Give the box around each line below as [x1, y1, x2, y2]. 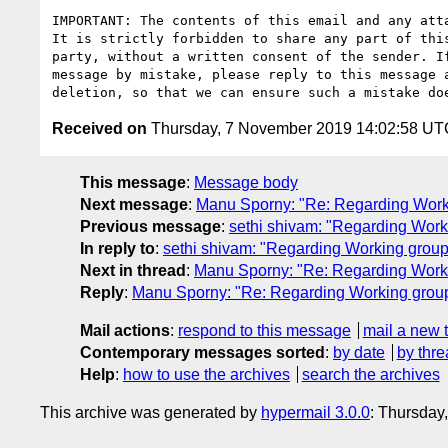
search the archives [301, 365, 440, 383]
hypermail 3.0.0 [261, 403, 370, 421]
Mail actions [80, 321, 170, 339]
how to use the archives [123, 365, 290, 383]
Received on [52, 119, 147, 137]
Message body [194, 173, 298, 191]
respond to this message [178, 321, 351, 339]
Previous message [80, 217, 221, 235]
